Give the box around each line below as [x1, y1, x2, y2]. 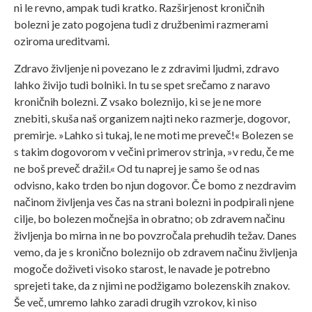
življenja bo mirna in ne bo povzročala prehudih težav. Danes [14, 228, 297, 242]
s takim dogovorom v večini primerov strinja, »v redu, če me [14, 144, 294, 158]
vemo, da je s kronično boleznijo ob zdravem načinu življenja [14, 244, 297, 258]
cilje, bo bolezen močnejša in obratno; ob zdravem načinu [14, 211, 285, 225]
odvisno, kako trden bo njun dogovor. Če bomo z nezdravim [14, 178, 296, 192]
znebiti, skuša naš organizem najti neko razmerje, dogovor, [14, 111, 290, 125]
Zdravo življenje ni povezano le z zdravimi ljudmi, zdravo [14, 61, 279, 75]
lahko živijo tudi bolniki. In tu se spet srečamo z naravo [14, 77, 270, 91]
